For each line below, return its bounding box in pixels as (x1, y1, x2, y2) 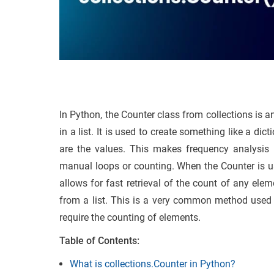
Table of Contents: (59, 234, 139, 246)
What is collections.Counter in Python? (70, 257, 235, 270)
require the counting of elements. (59, 211, 201, 223)
